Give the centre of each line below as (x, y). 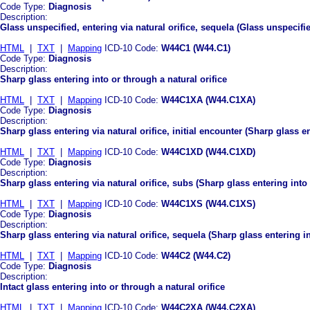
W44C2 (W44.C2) (196, 255)
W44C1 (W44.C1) (196, 48)
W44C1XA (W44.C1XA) (208, 100)
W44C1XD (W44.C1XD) (208, 152)
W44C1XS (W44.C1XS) (208, 203)
